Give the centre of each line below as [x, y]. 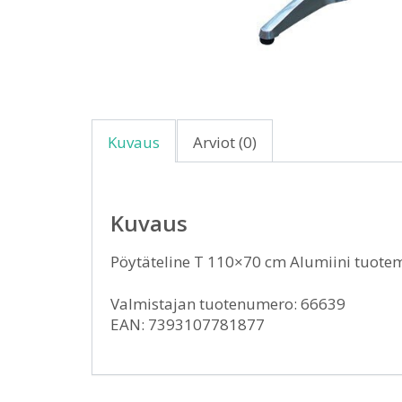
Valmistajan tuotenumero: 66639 [228, 304]
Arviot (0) [225, 143]
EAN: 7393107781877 [188, 325]
